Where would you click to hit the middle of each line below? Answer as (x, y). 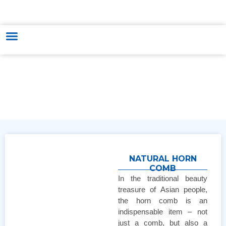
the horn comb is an (163, 200)
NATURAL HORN (163, 158)
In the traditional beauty (163, 178)
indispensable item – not (163, 211)
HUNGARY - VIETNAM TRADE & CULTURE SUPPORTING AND (113, 9)
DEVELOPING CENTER (113, 16)
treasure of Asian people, (163, 189)
